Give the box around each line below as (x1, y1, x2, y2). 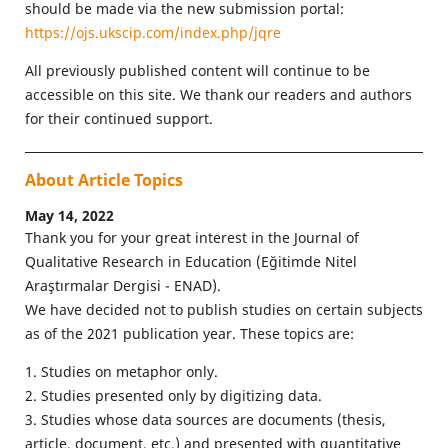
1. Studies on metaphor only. (24, 361, 218, 381)
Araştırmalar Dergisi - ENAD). (24, 275, 221, 295)
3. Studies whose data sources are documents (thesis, (24, 409, 386, 429)
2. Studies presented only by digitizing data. (24, 385, 322, 405)
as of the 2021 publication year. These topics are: (24, 323, 354, 343)
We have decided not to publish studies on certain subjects (24, 299, 423, 319)
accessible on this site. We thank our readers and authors (24, 85, 412, 105)
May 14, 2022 (24, 205, 114, 225)
